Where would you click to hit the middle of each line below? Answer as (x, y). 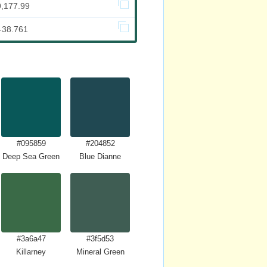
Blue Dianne (100, 156)
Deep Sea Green (31, 156)
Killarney (31, 252)
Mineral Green (100, 252)
